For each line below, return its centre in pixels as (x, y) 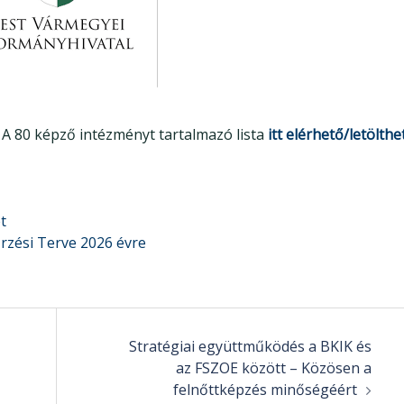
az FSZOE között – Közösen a (273, 367)
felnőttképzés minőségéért (265, 389)
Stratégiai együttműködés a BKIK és (250, 346)
